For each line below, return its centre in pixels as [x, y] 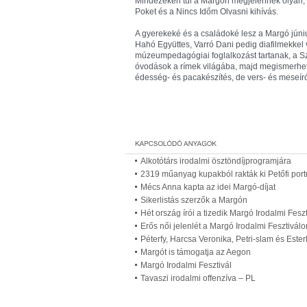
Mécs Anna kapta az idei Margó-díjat [208, 187]
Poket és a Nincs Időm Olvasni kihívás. [207, 12]
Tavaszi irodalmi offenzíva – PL [198, 278]
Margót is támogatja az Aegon [196, 252]
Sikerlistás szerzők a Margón [194, 200]
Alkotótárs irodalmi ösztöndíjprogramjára [216, 161]
